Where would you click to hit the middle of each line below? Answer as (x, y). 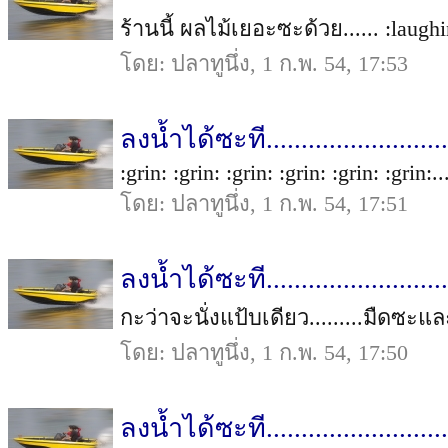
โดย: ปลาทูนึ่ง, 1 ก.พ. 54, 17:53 (264, 63)
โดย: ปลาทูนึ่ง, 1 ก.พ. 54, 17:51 (264, 203)
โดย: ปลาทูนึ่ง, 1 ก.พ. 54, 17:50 (264, 352)
